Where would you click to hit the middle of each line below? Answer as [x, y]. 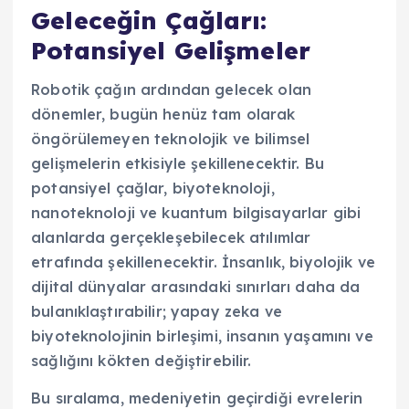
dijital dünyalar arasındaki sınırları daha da [196, 286]
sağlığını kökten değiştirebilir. [142, 360]
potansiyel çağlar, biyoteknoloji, [153, 188]
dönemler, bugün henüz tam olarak [163, 114]
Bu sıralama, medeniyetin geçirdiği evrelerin [197, 398]
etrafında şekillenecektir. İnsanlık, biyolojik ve [203, 262]
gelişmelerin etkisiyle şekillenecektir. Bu [178, 163]
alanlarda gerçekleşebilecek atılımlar [171, 237]
